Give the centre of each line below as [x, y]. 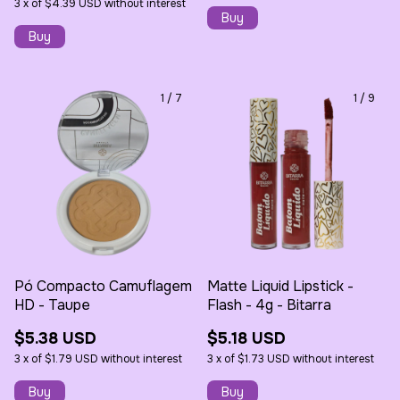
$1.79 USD [71, 358]
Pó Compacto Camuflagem [103, 286]
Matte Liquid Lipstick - [280, 286]
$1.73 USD [264, 358]
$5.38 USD [55, 338]
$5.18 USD [246, 338]
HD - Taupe [52, 304]
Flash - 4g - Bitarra [269, 304]
